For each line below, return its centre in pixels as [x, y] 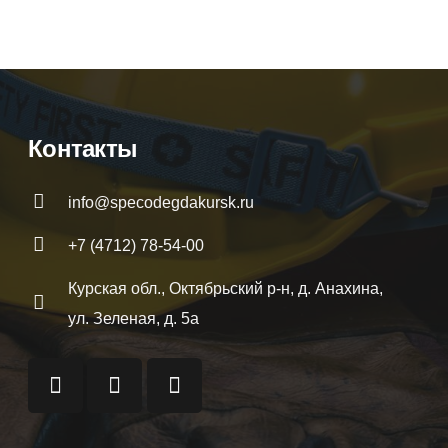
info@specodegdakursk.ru [160, 202]
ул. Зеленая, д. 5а [133, 318]
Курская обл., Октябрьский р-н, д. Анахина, [225, 288]
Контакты [82, 148]
